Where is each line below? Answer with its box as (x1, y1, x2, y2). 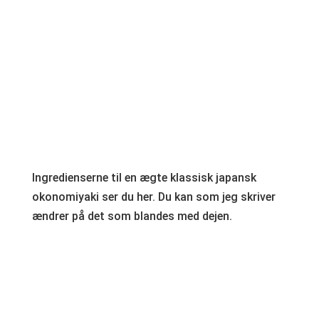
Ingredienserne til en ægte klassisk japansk (31, 170, 256, 184)
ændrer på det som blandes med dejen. (31, 209, 232, 223)
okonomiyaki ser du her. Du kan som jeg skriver (31, 189, 276, 204)
